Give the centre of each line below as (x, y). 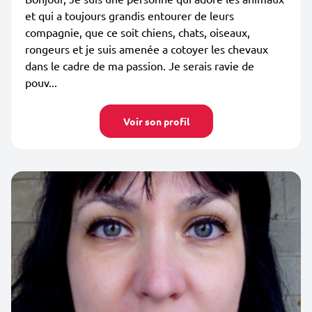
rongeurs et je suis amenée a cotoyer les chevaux (147, 49)
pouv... (41, 82)
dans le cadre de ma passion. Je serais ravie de (140, 65)
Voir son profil (156, 121)
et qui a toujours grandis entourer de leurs (130, 15)
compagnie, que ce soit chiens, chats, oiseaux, (138, 32)
